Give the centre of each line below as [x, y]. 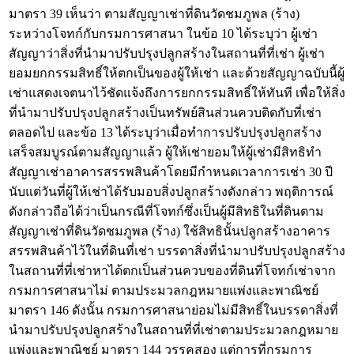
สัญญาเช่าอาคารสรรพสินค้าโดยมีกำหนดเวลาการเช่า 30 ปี [171, 172]
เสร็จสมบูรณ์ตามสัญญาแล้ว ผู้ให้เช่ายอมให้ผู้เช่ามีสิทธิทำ [165, 152]
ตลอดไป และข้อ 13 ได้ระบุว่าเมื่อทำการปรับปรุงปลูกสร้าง [165, 132]
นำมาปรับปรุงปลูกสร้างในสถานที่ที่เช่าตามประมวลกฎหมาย [173, 330]
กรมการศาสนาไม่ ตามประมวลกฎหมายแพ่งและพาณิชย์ [164, 290]
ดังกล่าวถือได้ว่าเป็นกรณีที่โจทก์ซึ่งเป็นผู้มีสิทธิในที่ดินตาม [166, 211]
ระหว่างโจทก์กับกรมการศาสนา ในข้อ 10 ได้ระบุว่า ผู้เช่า [163, 34]
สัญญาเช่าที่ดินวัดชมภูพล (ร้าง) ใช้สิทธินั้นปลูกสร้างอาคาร [169, 231]
